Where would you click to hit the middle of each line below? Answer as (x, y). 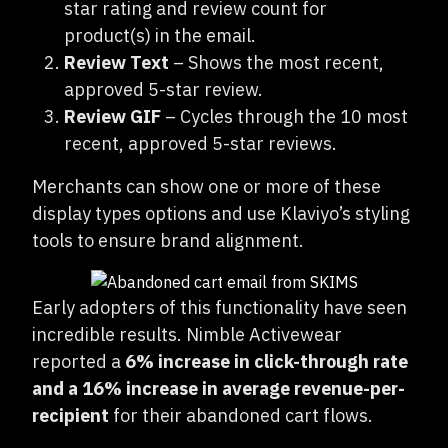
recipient (70, 415)
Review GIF (112, 116)
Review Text (116, 62)
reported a (78, 361)
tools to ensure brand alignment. (168, 240)
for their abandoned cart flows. (241, 415)
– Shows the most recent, (276, 62)
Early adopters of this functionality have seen (219, 307)
